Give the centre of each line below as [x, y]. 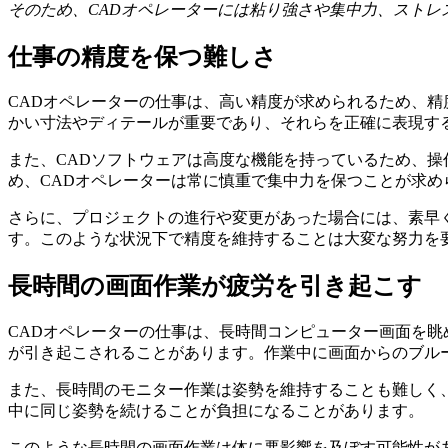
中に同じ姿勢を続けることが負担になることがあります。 [216, 411]
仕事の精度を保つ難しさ [142, 56]
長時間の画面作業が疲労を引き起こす [215, 286]
